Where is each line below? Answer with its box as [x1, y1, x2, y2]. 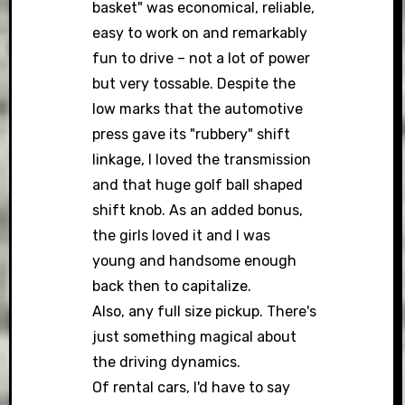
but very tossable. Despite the [92, 75, 297, 92]
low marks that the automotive [92, 100, 304, 118]
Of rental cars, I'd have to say [92, 379, 291, 396]
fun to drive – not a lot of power [92, 50, 311, 67]
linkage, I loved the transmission [92, 151, 312, 168]
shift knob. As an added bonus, [92, 202, 304, 219]
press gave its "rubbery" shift [92, 126, 291, 143]
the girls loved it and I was [92, 227, 271, 244]
